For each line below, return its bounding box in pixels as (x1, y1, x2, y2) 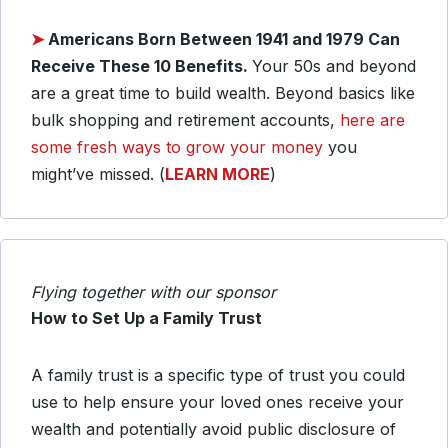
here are (340, 110, 405, 130)
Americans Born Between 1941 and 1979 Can (48, 29, 400, 49)
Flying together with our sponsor (31, 282, 276, 302)
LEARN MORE (165, 164, 270, 184)
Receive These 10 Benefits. (31, 56, 252, 76)
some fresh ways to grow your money (31, 137, 323, 157)
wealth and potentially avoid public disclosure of (31, 419, 396, 439)
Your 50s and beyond (252, 56, 416, 76)
